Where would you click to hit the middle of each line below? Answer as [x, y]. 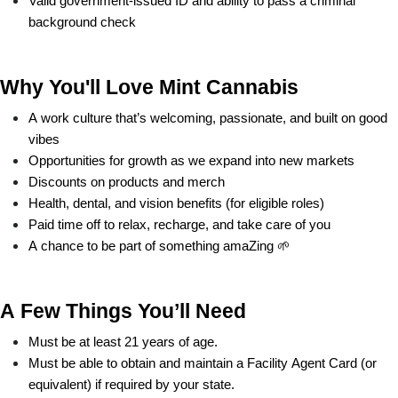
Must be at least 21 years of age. [123, 342]
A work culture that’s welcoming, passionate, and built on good [208, 118]
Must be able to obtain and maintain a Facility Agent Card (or [203, 363]
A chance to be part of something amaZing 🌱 [159, 246]
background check [82, 22]
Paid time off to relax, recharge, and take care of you [179, 224]
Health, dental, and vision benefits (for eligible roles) [176, 203]
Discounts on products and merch [127, 182]
